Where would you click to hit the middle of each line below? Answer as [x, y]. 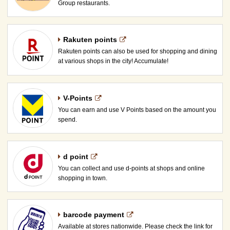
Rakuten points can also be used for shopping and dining [137, 52]
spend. [67, 120]
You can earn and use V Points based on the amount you [137, 110]
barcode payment [93, 215]
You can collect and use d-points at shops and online [131, 168]
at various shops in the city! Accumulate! [113, 61]
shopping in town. [82, 178]
